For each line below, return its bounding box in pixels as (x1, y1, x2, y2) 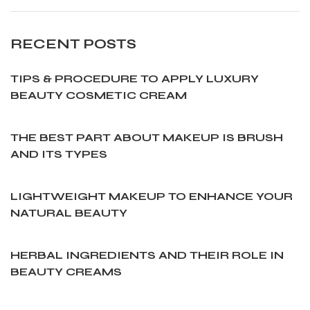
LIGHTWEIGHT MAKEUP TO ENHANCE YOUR (10, 189, 293, 203)
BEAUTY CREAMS (10, 264, 122, 278)
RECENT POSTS (10, 35, 136, 53)
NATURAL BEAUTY (10, 206, 127, 219)
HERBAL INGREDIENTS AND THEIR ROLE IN (10, 248, 284, 262)
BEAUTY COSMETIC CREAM (10, 88, 187, 102)
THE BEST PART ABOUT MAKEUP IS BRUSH (10, 130, 283, 144)
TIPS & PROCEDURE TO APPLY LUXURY (10, 71, 259, 85)
